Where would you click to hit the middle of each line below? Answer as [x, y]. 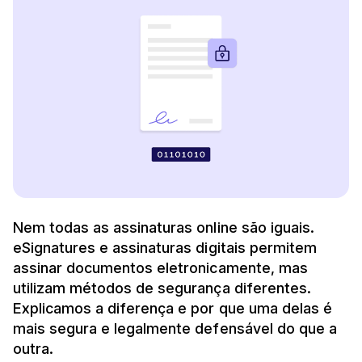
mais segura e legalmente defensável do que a [175, 328]
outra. [34, 348]
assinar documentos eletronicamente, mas [160, 267]
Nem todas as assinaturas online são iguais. [164, 227]
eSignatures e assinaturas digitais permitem [165, 247]
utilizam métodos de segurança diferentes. [162, 288]
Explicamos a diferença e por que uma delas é [173, 308]
